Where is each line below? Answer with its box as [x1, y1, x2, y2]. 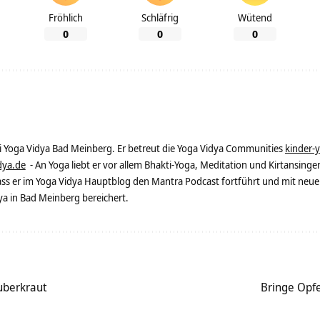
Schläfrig [141, 11, 179, 25]
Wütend [237, 11, 272, 25]
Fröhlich [48, 11, 83, 25]
